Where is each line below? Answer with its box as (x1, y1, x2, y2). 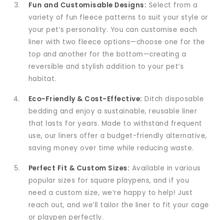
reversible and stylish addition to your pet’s (28, 61, 184, 71)
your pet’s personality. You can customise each (28, 25, 197, 34)
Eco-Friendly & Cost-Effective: (28, 94, 142, 104)
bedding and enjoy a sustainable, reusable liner (28, 106, 197, 116)
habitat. (28, 74, 56, 83)
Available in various (130, 163, 201, 173)
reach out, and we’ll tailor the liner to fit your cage (28, 200, 209, 210)
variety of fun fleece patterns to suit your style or (28, 12, 208, 22)
